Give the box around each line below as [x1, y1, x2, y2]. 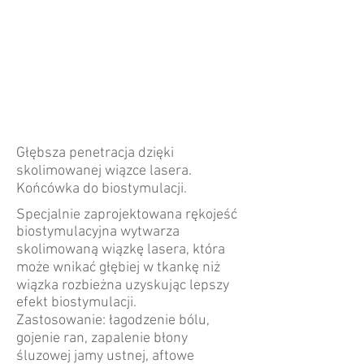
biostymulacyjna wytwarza [16, 223, 180, 240]
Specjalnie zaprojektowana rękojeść [16, 206, 237, 223]
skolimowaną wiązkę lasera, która [16, 241, 225, 258]
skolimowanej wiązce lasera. [16, 162, 192, 180]
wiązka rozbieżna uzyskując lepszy [16, 277, 229, 294]
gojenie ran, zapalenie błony [16, 330, 188, 347]
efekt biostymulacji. [16, 294, 136, 311]
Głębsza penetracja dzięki [16, 145, 174, 162]
